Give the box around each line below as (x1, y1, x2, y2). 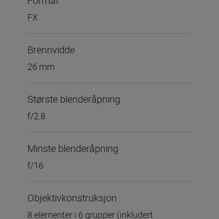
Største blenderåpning (27, 92, 120, 106)
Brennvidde (27, 43, 75, 56)
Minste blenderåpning (27, 141, 118, 155)
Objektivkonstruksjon (27, 191, 117, 204)
